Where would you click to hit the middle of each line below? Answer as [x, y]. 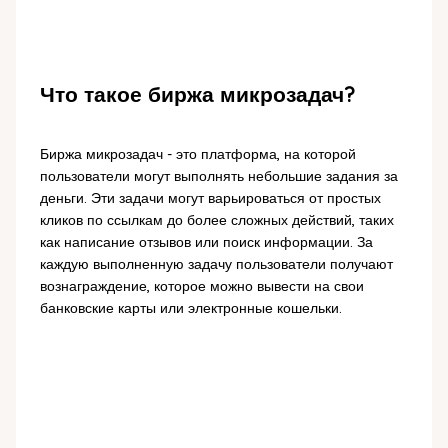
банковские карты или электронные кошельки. [190, 307]
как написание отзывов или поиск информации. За [206, 241]
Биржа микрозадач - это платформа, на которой [197, 153]
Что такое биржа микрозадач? [196, 94]
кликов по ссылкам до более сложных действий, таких [216, 219]
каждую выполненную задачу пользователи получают [216, 263]
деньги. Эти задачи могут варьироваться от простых [210, 197]
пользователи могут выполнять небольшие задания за [218, 175]
